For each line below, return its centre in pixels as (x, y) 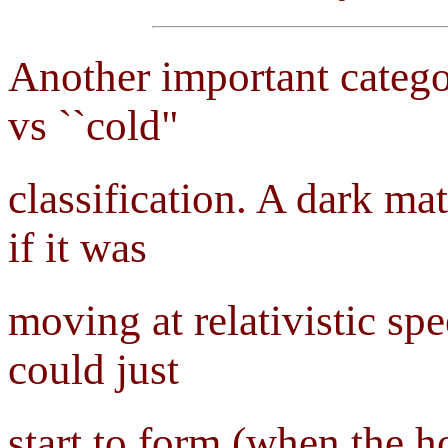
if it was (77, 248)
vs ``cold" (93, 126)
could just (93, 370)
